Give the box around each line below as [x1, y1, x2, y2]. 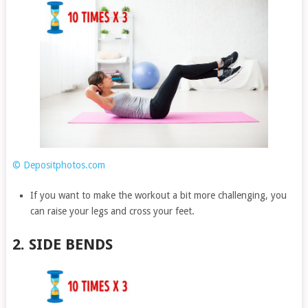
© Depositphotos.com [12, 159, 105, 171]
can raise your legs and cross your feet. [30, 206, 195, 217]
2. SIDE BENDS [12, 236, 113, 254]
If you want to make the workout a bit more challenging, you [30, 190, 287, 201]
